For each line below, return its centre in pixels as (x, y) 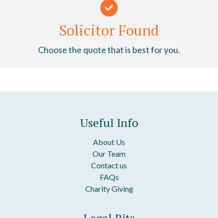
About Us (109, 142)
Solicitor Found (109, 30)
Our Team (109, 154)
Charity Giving (109, 189)
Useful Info (109, 123)
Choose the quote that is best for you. (109, 50)
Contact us (109, 165)
